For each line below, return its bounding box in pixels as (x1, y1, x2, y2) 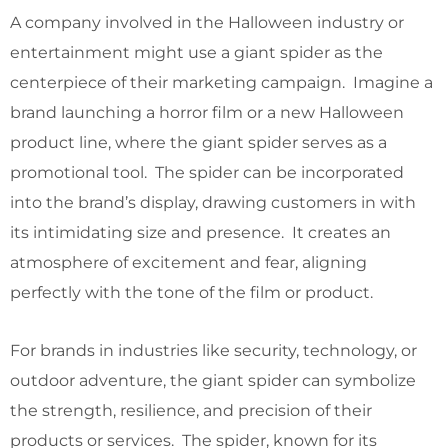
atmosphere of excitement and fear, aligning (10, 252, 367, 272)
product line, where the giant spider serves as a (10, 132, 387, 152)
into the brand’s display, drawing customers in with (10, 192, 416, 212)
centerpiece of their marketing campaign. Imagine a (10, 72, 433, 92)
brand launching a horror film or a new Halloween (10, 102, 404, 122)
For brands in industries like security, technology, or (10, 340, 417, 360)
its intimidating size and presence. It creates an (10, 222, 391, 242)
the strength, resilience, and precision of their (10, 400, 372, 420)
